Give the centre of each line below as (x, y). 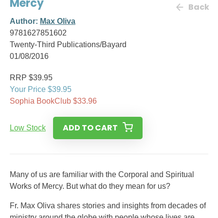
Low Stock (28, 128)
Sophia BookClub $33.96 (53, 101)
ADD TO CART (90, 128)
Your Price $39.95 (41, 89)
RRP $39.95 (31, 78)
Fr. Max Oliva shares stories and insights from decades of (108, 206)
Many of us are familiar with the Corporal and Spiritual (102, 174)
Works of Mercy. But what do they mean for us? (90, 186)
